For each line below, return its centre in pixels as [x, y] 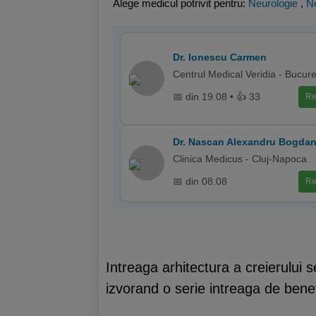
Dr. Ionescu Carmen [220, 57]
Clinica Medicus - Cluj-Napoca [240, 158]
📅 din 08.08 [200, 181]
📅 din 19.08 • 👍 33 [217, 97]
